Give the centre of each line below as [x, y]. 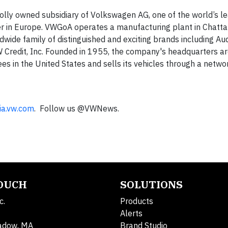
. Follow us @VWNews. [77, 108]
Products [137, 201]
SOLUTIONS [151, 184]
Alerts [131, 213]
